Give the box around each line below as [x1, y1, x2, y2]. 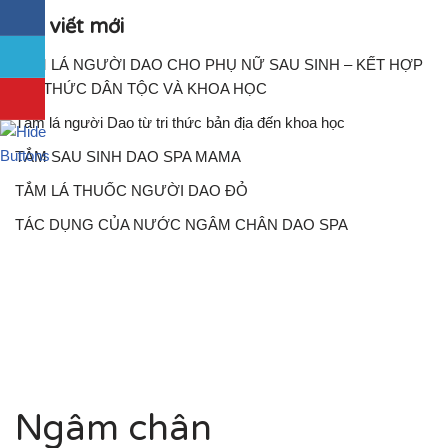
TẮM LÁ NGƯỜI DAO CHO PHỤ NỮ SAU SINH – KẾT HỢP [15, 56, 423, 73]
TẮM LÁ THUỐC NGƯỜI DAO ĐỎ [15, 182, 248, 199]
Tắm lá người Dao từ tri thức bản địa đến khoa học [15, 114, 345, 131]
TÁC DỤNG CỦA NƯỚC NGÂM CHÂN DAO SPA [15, 216, 348, 233]
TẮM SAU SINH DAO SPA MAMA [15, 148, 241, 165]
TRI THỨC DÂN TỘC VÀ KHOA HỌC [15, 80, 267, 97]
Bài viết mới [15, 15, 124, 39]
